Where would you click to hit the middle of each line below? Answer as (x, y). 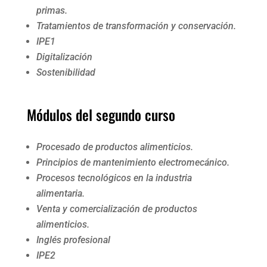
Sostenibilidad (66, 72)
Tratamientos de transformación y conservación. (136, 26)
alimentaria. (60, 193)
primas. (52, 10)
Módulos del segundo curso (101, 114)
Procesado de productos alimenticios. (114, 147)
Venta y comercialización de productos (117, 209)
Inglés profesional (73, 240)
